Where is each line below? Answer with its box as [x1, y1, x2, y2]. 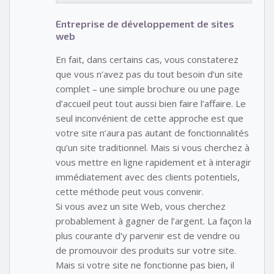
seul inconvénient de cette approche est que [56, 111, 243, 124]
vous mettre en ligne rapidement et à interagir [56, 155, 251, 168]
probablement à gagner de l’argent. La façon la [56, 214, 251, 227]
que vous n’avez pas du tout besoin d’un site [56, 67, 243, 80]
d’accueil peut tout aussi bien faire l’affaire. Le [56, 97, 246, 109]
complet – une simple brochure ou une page [56, 82, 240, 95]
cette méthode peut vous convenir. [56, 185, 204, 198]
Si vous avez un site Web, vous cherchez [56, 199, 226, 212]
